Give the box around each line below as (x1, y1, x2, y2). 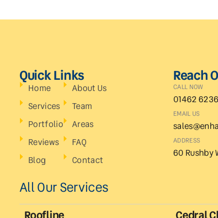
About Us (72, 81, 107, 94)
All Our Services (19, 178, 109, 197)
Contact (72, 153, 104, 166)
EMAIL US (173, 109, 200, 118)
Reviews (28, 135, 59, 148)
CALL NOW (173, 82, 203, 91)
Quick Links (19, 66, 85, 85)
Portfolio (28, 117, 64, 130)
